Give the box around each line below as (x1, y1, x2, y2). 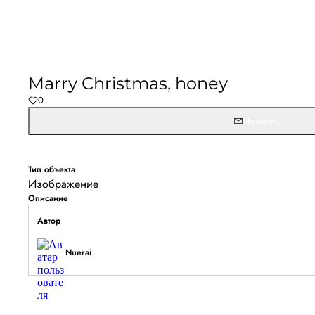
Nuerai (65, 246, 91, 259)
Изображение (28, 176, 98, 192)
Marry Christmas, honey (28, 73, 228, 94)
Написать (243, 114, 279, 128)
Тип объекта (28, 163, 75, 176)
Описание (28, 192, 68, 205)
